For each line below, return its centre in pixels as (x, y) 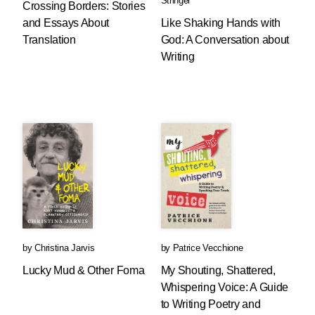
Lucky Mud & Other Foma (84, 270)
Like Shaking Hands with (220, 23)
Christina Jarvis (65, 248)
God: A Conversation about (225, 40)
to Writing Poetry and (211, 304)
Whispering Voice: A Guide (225, 287)
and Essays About (66, 23)
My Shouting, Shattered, (218, 270)
